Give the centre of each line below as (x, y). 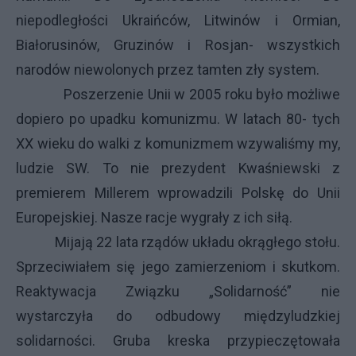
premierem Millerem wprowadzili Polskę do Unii (178, 193)
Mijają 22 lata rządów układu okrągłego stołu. (178, 242)
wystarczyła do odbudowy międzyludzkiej (178, 316)
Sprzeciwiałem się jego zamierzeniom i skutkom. (178, 267)
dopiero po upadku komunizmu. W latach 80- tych (178, 119)
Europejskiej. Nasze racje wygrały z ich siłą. (154, 217)
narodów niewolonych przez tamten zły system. (168, 70)
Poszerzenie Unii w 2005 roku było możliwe (178, 94)
